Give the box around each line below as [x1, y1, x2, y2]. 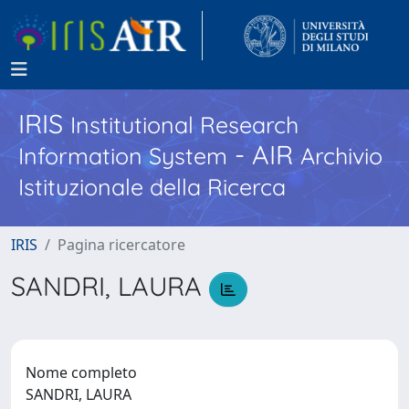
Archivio [300, 142, 383, 170]
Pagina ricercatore [58, 235, 185, 255]
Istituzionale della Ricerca [18, 173, 286, 201]
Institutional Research [70, 110, 299, 139]
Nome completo [26, 362, 137, 383]
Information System [18, 142, 227, 170]
